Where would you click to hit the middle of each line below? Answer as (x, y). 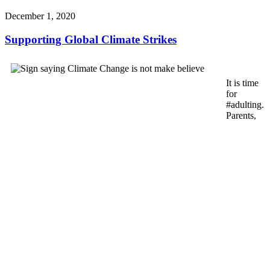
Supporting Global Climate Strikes (91, 39)
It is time (242, 83)
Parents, (241, 116)
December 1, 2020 (40, 16)
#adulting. (245, 105)
